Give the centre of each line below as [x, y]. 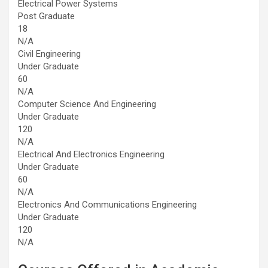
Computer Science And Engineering [87, 104]
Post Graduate [46, 16]
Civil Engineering [49, 54]
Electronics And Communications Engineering [107, 204]
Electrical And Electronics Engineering [91, 154]
